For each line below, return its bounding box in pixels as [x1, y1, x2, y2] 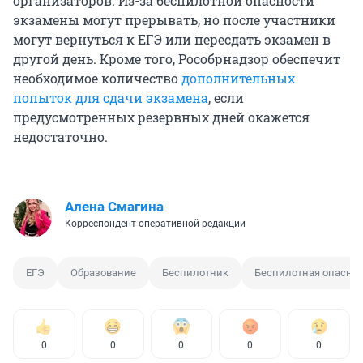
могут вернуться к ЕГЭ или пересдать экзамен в [13, 31, 331, 49]
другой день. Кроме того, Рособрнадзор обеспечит [13, 50, 340, 68]
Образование [70, 267, 136, 280]
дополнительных [181, 70, 295, 88]
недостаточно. [13, 128, 108, 146]
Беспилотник [162, 267, 228, 280]
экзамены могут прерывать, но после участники [13, 11, 335, 29]
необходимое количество [13, 70, 181, 88]
